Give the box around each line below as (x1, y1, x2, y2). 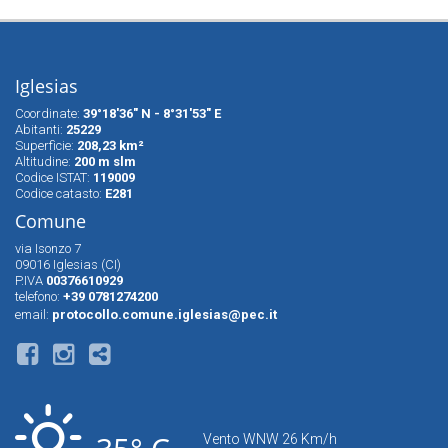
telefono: (15, 289, 63, 304)
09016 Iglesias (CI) (15, 257, 121, 272)
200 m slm (74, 154, 136, 169)
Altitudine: (15, 154, 74, 169)
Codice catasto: (15, 186, 105, 201)
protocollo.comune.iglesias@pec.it (52, 307, 277, 322)
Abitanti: (15, 122, 66, 137)
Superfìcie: (15, 138, 77, 153)
